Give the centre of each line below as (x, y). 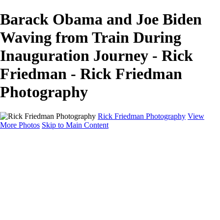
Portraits (52, 176)
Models (51, 202)
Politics (51, 185)
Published (55, 211)
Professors (55, 193)
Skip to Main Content (75, 125)
